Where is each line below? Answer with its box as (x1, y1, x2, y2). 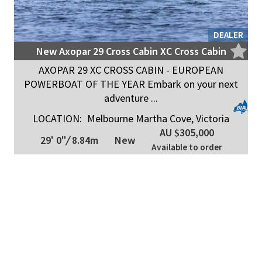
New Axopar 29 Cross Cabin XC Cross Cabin (36, 44, 226, 58)
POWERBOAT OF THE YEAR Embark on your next (24, 77, 238, 91)
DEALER (213, 29, 243, 40)
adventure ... (104, 91, 158, 105)
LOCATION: (33, 112, 82, 125)
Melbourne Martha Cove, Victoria (85, 112, 229, 125)
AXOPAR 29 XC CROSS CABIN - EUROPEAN (39, 63, 223, 77)
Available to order (151, 142, 222, 153)
